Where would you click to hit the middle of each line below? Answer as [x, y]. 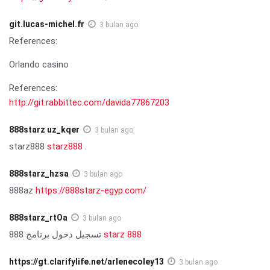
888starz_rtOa [38, 217]
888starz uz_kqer [44, 129]
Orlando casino [39, 64]
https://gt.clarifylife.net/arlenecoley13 [86, 261]
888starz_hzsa [39, 173]
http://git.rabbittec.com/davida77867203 [89, 102]
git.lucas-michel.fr [47, 24]
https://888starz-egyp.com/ [91, 190]
